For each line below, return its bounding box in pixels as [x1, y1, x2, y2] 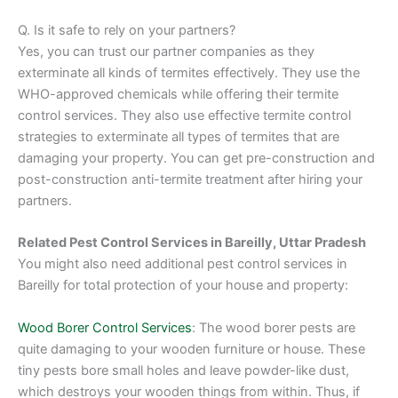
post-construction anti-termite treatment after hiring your [18, 171, 362, 187]
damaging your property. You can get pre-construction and [18, 149, 375, 166]
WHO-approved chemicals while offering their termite [18, 85, 338, 102]
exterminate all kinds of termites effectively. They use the [18, 64, 360, 81]
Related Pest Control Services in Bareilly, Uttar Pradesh [18, 235, 366, 251]
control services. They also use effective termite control [18, 107, 351, 123]
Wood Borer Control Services [18, 319, 192, 336]
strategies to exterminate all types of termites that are [18, 128, 339, 145]
